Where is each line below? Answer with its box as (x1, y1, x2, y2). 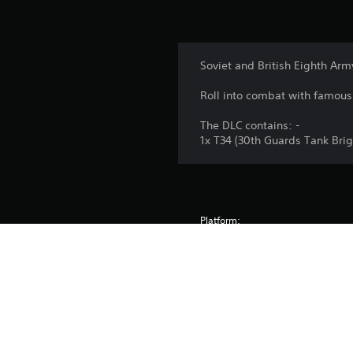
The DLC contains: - (200, 118, 301, 132)
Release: (200, 239, 239, 252)
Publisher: (200, 264, 244, 277)
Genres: (200, 289, 236, 303)
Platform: (200, 214, 241, 227)
